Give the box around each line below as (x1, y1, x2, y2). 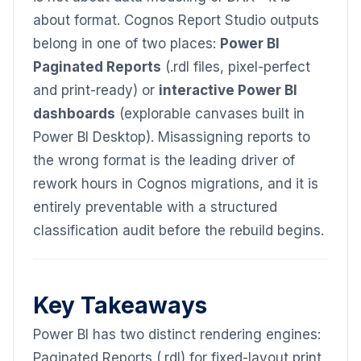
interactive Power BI (159, 82, 297, 98)
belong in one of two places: (33, 35, 220, 52)
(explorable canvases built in (115, 106, 305, 122)
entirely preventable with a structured (33, 199, 277, 215)
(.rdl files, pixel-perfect (161, 59, 310, 75)
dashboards (33, 106, 115, 122)
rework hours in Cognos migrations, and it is (33, 176, 318, 192)
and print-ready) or (33, 82, 159, 98)
